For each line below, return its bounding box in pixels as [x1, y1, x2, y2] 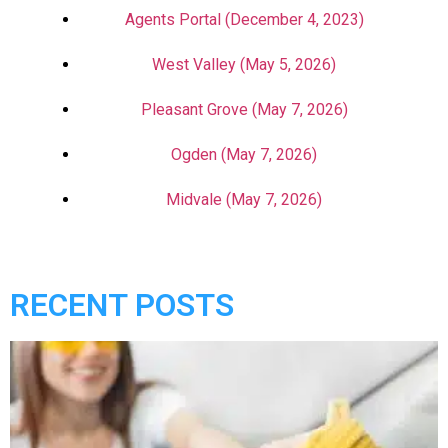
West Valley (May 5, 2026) [152, 55, 336, 74]
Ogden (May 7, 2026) [171, 145, 317, 164]
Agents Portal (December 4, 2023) [124, 10, 364, 29]
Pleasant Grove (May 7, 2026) [140, 100, 348, 119]
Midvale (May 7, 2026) [166, 190, 322, 209]
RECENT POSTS [10, 286, 234, 324]
